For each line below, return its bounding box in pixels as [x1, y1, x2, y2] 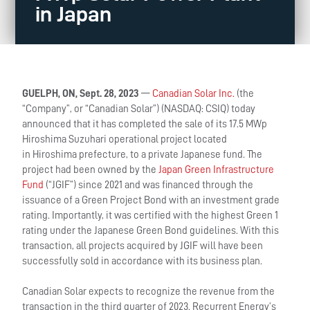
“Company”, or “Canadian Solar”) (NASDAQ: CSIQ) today [22, 103, 256, 114]
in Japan [35, 2, 111, 26]
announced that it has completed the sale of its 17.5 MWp [22, 118, 268, 129]
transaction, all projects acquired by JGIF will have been [22, 240, 264, 251]
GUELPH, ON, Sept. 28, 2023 [22, 88, 140, 99]
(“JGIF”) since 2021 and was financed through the [44, 179, 254, 190]
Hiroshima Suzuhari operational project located [22, 134, 228, 145]
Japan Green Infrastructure [158, 164, 275, 175]
